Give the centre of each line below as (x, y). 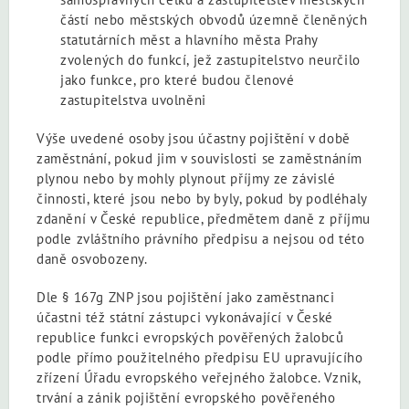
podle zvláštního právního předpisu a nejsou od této (201, 238)
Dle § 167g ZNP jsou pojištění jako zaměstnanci (186, 297)
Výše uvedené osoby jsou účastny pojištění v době (194, 138)
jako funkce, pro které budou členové (178, 79)
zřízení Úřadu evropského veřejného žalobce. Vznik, (199, 377)
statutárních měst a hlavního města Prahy (189, 39)
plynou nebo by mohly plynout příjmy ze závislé (186, 178)
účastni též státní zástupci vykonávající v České (185, 317)
